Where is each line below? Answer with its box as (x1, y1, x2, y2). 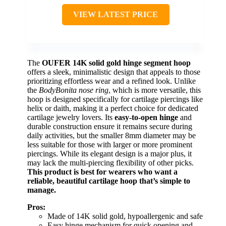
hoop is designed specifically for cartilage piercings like (27, 94, 203, 103)
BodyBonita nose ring (39, 85, 108, 94)
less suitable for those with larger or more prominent (27, 140, 192, 149)
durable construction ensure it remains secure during (27, 122, 192, 131)
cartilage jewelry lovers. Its (27, 112, 115, 122)
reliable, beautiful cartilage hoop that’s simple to (27, 176, 190, 185)
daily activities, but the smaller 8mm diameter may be (27, 131, 196, 140)
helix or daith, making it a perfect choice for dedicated (27, 103, 198, 112)
